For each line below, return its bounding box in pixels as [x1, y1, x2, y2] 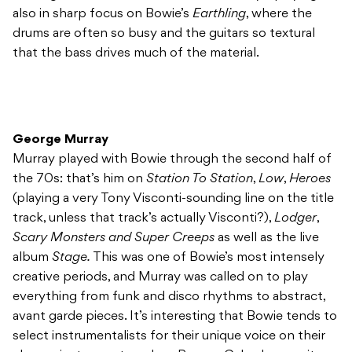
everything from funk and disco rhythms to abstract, [13, 291, 325, 304]
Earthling [192, 8, 246, 21]
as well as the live [218, 232, 319, 245]
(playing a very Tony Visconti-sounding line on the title [13, 192, 334, 206]
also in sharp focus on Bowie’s [13, 8, 192, 21]
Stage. [52, 251, 93, 265]
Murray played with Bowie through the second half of [13, 153, 332, 167]
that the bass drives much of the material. [13, 47, 259, 60]
